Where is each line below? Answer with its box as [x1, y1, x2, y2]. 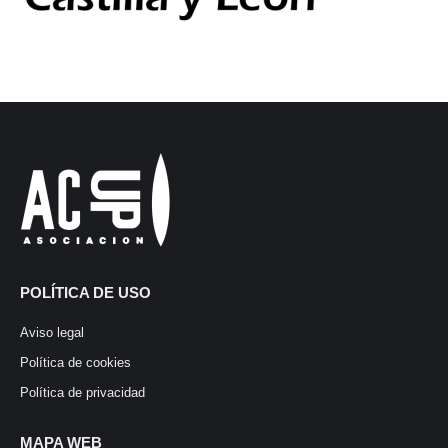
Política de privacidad [20, 385, 145, 401]
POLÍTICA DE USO [20, 284, 151, 302]
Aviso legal [20, 325, 84, 341]
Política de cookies [20, 355, 131, 371]
